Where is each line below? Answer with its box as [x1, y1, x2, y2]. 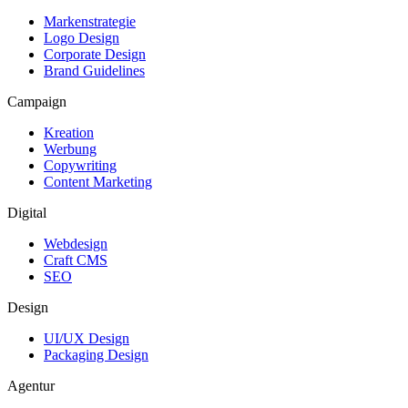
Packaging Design [44, 346, 148, 362]
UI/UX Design [44, 330, 129, 346]
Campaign [7, 93, 66, 109]
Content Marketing [44, 173, 152, 189]
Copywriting [44, 157, 117, 173]
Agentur [7, 377, 55, 393]
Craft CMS [44, 251, 107, 268]
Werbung [44, 140, 97, 157]
